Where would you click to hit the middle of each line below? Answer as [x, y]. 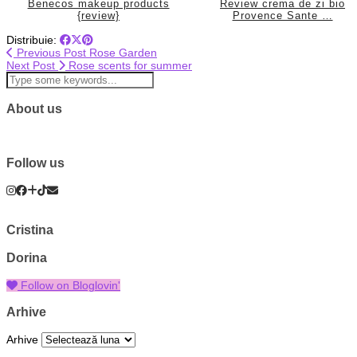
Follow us [35, 163]
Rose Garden [122, 53]
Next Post [32, 66]
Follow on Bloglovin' [69, 285]
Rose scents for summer [129, 66]
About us [34, 109]
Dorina [27, 258]
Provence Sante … [282, 16]
